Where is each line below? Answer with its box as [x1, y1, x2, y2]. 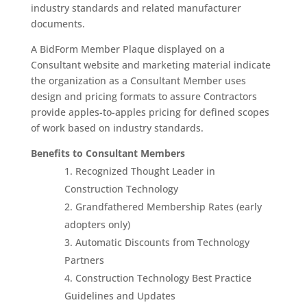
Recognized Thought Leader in [75, 164, 215, 177]
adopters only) [64, 218, 130, 231]
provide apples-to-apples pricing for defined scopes [30, 106, 269, 119]
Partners [64, 254, 104, 267]
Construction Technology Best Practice [75, 271, 251, 284]
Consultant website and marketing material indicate [30, 58, 271, 71]
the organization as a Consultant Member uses [30, 74, 246, 87]
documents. [30, 17, 85, 30]
